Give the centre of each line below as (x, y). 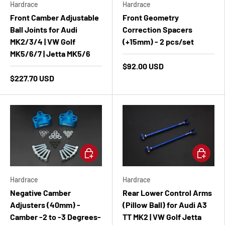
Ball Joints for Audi (44, 29)
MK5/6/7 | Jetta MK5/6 (50, 53)
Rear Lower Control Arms (167, 193)
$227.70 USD (32, 78)
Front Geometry (151, 17)
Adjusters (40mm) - (45, 205)
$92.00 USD (143, 66)
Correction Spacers (157, 29)
